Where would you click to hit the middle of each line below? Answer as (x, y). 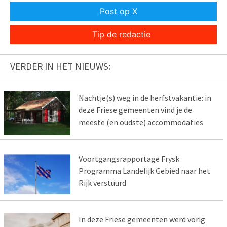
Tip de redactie (121, 35)
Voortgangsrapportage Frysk (129, 158)
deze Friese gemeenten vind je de (135, 110)
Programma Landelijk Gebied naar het (144, 171)
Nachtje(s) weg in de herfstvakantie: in (145, 98)
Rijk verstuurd (102, 183)
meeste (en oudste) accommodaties (141, 122)
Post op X (119, 11)
